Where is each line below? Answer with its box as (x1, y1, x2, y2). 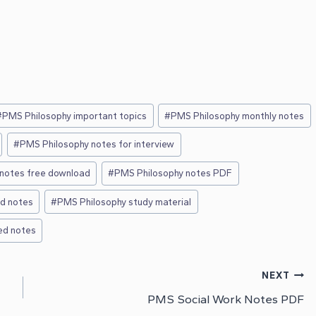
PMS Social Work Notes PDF (147, 292, 304, 307)
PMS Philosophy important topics (2, 109, 147, 121)
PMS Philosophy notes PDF (114, 167, 233, 179)
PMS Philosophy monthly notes (171, 109, 305, 121)
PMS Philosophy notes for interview (20, 138, 175, 150)
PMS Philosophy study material (57, 195, 192, 207)
